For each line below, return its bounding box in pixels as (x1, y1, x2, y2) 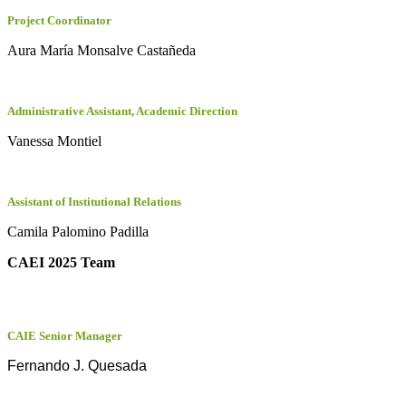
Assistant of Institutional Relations (7, 195, 181, 208)
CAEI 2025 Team (7, 255, 115, 270)
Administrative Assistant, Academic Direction (7, 104, 237, 118)
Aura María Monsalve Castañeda (7, 43, 196, 58)
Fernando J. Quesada (7, 358, 147, 373)
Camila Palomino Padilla (7, 224, 149, 239)
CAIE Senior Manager (7, 329, 122, 343)
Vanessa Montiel (7, 133, 101, 149)
